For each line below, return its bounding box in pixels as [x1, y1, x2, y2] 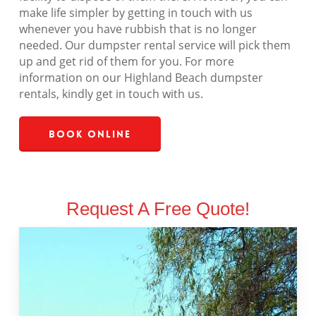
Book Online [48, 128, 131, 141]
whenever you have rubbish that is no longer [18, 21, 257, 37]
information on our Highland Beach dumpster [18, 70, 263, 86]
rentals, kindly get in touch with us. [18, 86, 203, 102]
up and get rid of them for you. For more [18, 54, 234, 70]
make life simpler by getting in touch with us [18, 5, 253, 21]
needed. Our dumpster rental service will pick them [18, 37, 291, 54]
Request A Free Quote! [66, 198, 250, 220]
